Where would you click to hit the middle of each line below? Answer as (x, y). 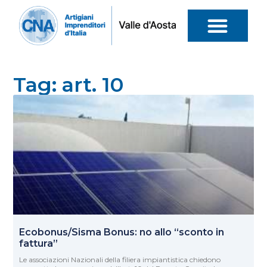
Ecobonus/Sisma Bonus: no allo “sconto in (122, 232)
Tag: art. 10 (69, 84)
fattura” (39, 244)
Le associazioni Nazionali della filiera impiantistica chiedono (120, 260)
